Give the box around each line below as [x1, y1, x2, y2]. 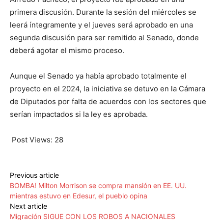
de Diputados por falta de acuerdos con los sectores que [10, 97, 206, 107]
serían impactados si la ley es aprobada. [10, 110, 148, 119]
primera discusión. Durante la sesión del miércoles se [10, 7, 196, 17]
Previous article [10, 171, 59, 180]
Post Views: [12, 135, 53, 145]
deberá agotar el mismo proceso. [10, 46, 124, 55]
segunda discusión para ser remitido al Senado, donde [10, 33, 199, 43]
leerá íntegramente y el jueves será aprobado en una [10, 20, 193, 30]
